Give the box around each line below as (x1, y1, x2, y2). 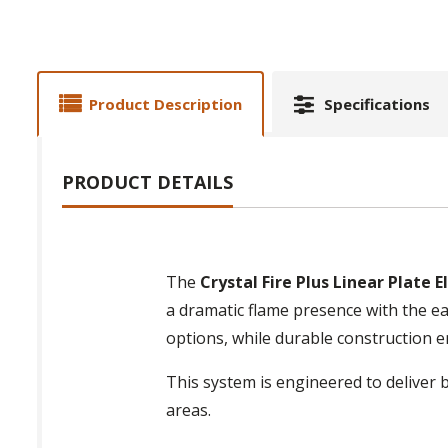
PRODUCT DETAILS (62, 169, 233, 194)
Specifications (324, 93, 430, 114)
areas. (166, 398, 212, 421)
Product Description (89, 93, 242, 114)
